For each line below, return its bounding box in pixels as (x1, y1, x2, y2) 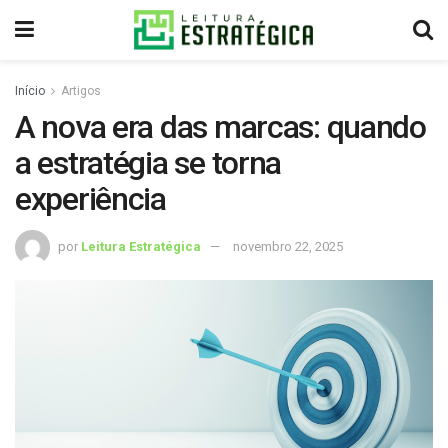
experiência (15, 180, 166, 218)
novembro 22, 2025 (233, 238, 343, 254)
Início (15, 84, 45, 98)
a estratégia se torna (15, 144, 282, 182)
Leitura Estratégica (81, 238, 201, 254)
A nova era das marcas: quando (15, 108, 426, 146)
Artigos (61, 84, 101, 98)
